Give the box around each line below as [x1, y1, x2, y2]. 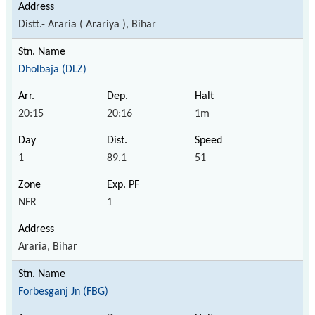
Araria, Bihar [18, 240, 77, 252]
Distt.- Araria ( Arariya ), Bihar [18, 18, 156, 30]
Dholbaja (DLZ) [18, 63, 86, 75]
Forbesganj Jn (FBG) [18, 285, 108, 297]
